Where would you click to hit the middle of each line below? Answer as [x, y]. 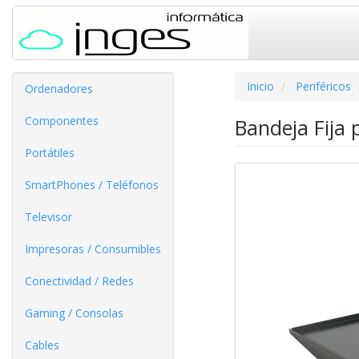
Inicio [260, 86]
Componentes [62, 121]
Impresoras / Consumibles [93, 249]
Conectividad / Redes [79, 281]
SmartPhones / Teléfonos [92, 185]
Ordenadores [59, 89]
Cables [42, 345]
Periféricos [323, 86]
